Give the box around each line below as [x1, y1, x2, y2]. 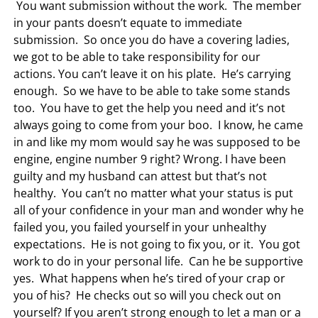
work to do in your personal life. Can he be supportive [13, 253, 304, 269]
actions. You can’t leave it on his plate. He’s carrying [13, 65, 292, 82]
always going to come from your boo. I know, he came [13, 116, 304, 133]
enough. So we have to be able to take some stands [13, 82, 291, 99]
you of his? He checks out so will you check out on [13, 287, 282, 303]
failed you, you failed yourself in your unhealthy [13, 219, 267, 235]
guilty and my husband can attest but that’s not [13, 168, 268, 184]
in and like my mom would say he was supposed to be [13, 133, 301, 150]
